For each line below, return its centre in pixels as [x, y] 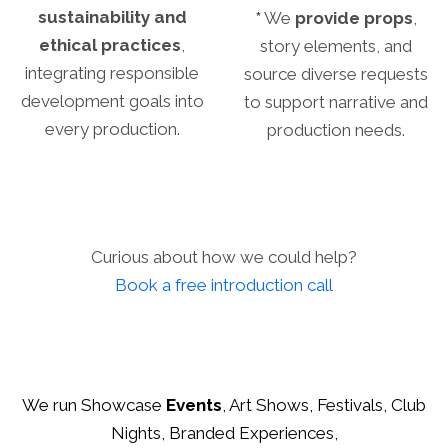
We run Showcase [94, 405]
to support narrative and [336, 102]
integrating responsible [112, 73]
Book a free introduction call [224, 285]
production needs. [336, 130]
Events [194, 405]
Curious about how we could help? [224, 257]
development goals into [112, 101]
